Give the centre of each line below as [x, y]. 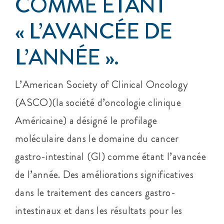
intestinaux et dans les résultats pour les [98, 210]
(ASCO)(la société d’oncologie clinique [98, 102]
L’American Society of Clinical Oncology [101, 84]
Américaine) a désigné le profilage [86, 120]
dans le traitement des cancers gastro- [95, 192]
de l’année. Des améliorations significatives [104, 174]
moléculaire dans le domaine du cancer [97, 138]
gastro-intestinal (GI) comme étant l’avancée [110, 156]
